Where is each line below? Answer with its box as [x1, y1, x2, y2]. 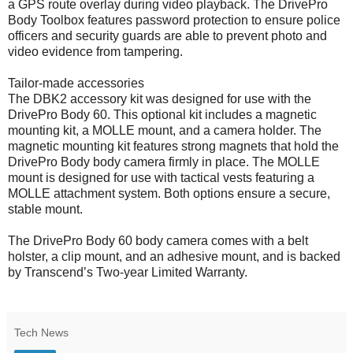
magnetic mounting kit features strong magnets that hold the [8, 139, 339, 153]
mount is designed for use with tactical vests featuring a [8, 170, 314, 184]
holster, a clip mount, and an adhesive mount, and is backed [8, 249, 340, 263]
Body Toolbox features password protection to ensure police [8, 13, 340, 27]
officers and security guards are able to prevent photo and [8, 28, 327, 43]
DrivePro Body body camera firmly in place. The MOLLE [8, 154, 320, 169]
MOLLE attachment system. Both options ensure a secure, [8, 186, 330, 200]
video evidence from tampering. [8, 44, 183, 58]
